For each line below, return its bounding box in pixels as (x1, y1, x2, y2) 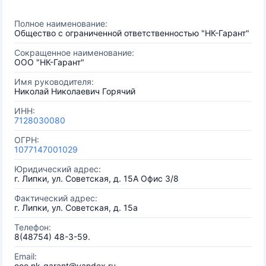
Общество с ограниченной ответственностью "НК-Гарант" (14, 28, 249, 38)
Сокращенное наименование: (14, 47, 134, 58)
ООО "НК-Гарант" (14, 57, 84, 67)
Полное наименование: (14, 18, 107, 28)
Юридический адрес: (14, 164, 101, 174)
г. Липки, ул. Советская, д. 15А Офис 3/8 (14, 173, 179, 183)
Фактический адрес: (14, 193, 97, 203)
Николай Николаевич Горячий (14, 86, 135, 96)
